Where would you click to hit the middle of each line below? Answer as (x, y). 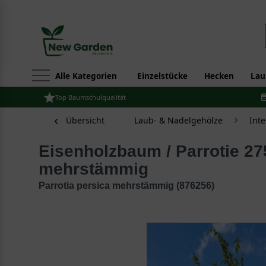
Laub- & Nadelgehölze (178, 120)
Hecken (219, 76)
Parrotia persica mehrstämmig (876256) (126, 186)
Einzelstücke (162, 76)
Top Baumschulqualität (91, 97)
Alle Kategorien (86, 76)
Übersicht (85, 120)
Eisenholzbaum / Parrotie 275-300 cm (44, 151)
